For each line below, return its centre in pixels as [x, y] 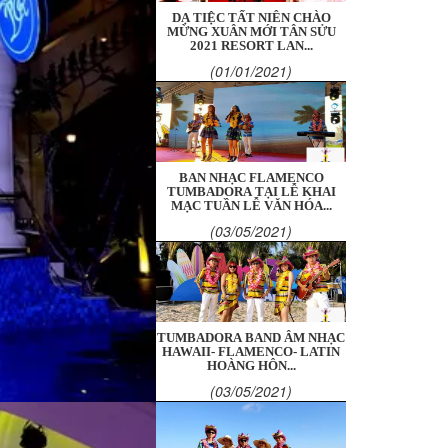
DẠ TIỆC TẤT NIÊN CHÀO [251, 18]
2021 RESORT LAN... [251, 46]
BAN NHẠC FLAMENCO [251, 178]
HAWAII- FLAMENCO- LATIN [251, 352]
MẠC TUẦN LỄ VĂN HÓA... [251, 206]
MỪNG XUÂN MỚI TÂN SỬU [251, 32]
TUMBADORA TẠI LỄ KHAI [251, 192]
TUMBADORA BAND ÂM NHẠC [251, 338]
